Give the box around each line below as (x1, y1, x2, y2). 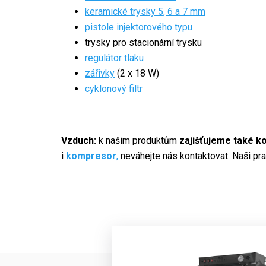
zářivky (85, 67, 115, 79)
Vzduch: (61, 134, 99, 146)
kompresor (66, 150, 116, 161)
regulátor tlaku (85, 52, 144, 64)
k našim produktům (99, 134, 179, 146)
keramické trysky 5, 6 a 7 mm (85, 5, 205, 17)
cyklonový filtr (85, 83, 145, 94)
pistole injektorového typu (85, 21, 195, 33)
